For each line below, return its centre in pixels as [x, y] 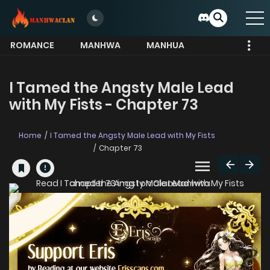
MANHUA [165, 45]
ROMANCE [32, 45]
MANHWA [100, 45]
